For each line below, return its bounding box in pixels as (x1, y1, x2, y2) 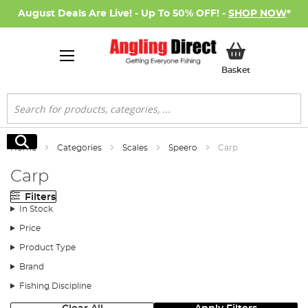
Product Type (19, 243, 76, 252)
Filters (25, 191, 56, 202)
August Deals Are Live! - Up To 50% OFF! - (17, 9, 228, 19)
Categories (57, 144, 104, 152)
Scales (122, 144, 150, 152)
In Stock (19, 204, 53, 213)
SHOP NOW (228, 9, 287, 19)
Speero (168, 144, 199, 152)
